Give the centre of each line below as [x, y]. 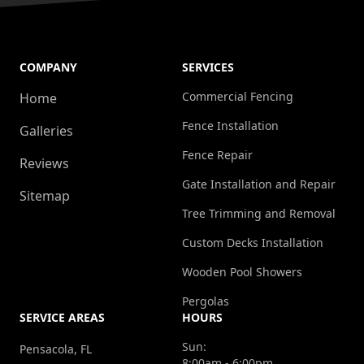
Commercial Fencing [238, 97]
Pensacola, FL [56, 349]
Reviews [44, 164]
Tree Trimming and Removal [259, 214]
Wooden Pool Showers [242, 272]
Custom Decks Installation [253, 243]
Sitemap [45, 196]
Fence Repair [217, 155]
